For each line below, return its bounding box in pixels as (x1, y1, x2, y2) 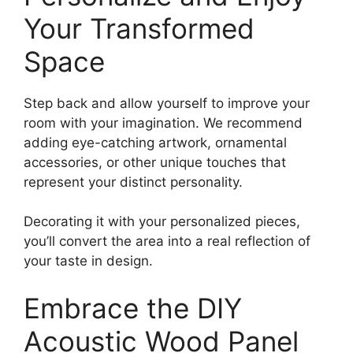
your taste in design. (24, 253, 153, 269)
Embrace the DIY (24, 291, 242, 325)
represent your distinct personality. (24, 173, 243, 190)
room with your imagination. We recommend (24, 114, 303, 131)
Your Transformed (24, 11, 255, 45)
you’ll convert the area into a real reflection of (24, 233, 310, 250)
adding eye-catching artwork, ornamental (24, 134, 287, 150)
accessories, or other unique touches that (24, 154, 286, 170)
